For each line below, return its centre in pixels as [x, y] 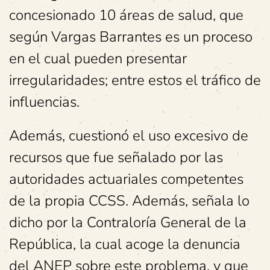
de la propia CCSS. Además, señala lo [129, 201]
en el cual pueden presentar [98, 59]
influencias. [46, 102]
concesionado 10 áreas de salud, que [126, 15]
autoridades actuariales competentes [126, 179]
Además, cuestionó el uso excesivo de [129, 136]
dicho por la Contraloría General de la [128, 223]
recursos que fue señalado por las [116, 158]
